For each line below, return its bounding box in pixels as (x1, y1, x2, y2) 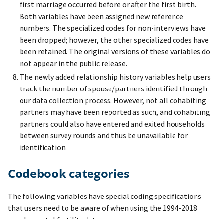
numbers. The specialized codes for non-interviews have (20, 23, 206, 33)
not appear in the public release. (20, 58, 127, 68)
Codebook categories (15, 165, 130, 182)
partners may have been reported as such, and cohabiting (20, 107, 210, 117)
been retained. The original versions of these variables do (20, 46, 210, 57)
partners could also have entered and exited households (20, 119, 205, 129)
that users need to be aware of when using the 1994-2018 (8, 203, 197, 213)
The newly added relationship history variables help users (20, 72, 211, 82)
